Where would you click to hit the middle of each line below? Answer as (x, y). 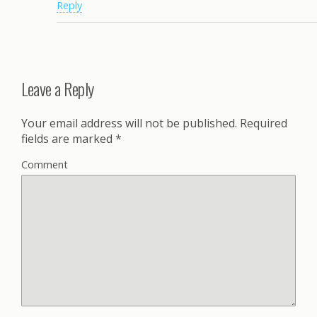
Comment (45, 165)
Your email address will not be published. (129, 123)
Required (262, 123)
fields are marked (68, 139)
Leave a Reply (58, 89)
